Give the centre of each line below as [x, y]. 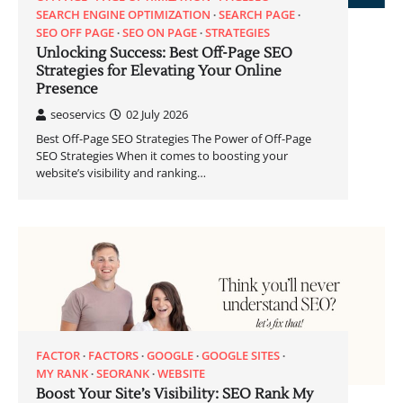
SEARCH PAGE [257, 15]
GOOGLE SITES [241, 356]
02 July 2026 [157, 115]
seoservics [78, 115]
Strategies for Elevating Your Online [159, 72]
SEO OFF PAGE [75, 33]
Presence [67, 90]
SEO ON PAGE [160, 33]
